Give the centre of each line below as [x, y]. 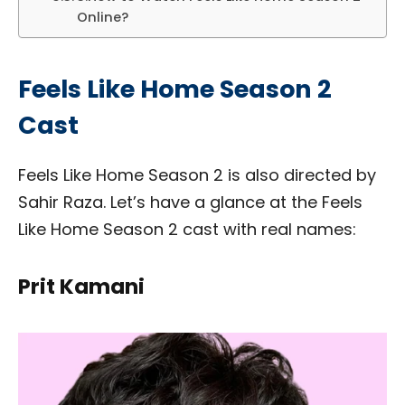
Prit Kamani [81, 287]
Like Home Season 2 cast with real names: [187, 230]
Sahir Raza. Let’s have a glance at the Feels [190, 202]
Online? [102, 18]
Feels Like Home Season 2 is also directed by [197, 175]
